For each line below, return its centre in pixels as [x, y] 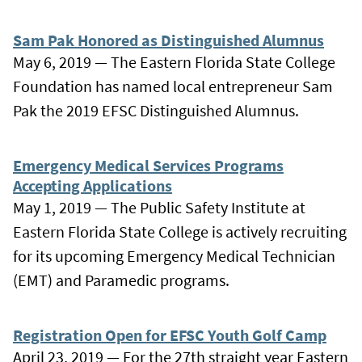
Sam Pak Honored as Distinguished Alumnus [168, 40]
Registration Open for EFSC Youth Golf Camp [170, 335]
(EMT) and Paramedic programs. [121, 280]
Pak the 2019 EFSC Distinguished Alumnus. [156, 110]
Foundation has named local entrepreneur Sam [173, 86]
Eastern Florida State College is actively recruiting [180, 231]
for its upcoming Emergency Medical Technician [174, 255]
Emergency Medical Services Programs [148, 165]
